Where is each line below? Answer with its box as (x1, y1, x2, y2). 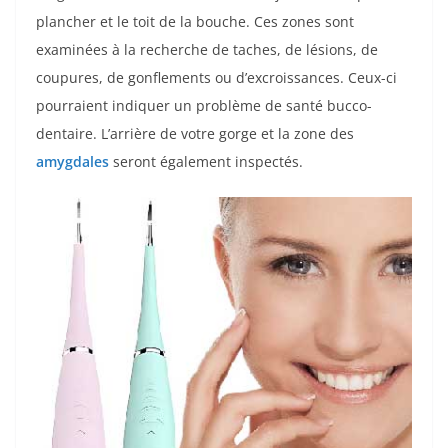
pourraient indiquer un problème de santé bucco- (36, 95, 372, 115)
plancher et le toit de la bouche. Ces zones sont (36, 11, 354, 31)
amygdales (36, 151, 109, 171)
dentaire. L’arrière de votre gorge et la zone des (36, 123, 354, 143)
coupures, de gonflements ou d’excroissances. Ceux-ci (36, 67, 397, 87)
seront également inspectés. (109, 151, 303, 171)
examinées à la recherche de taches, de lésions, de (36, 39, 378, 59)
